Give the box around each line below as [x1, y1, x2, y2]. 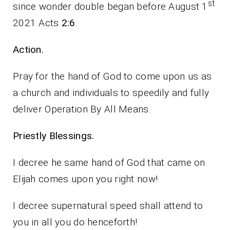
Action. [13, 44, 44, 56]
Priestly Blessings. [13, 130, 192, 142]
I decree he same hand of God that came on [13, 157, 205, 169]
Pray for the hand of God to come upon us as [13, 70, 212, 83]
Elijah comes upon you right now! [13, 173, 158, 185]
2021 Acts [13, 17, 59, 29]
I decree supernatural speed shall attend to [13, 200, 203, 212]
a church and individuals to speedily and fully [13, 87, 209, 99]
